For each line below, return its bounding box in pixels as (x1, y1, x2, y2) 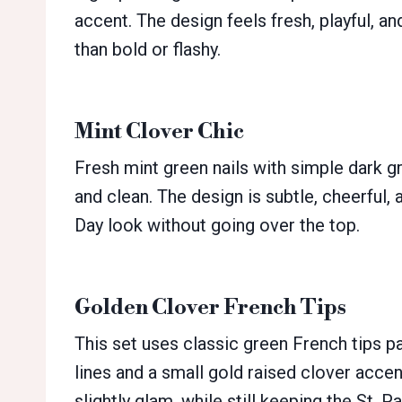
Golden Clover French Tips (74, 294, 346, 322)
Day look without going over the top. (74, 214, 360, 237)
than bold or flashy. (74, 39, 221, 61)
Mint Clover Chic (74, 118, 244, 146)
